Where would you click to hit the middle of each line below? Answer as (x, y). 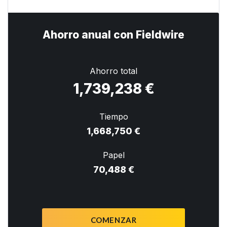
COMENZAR (113, 220)
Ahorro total (113, 71)
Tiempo (113, 116)
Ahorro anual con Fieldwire (113, 34)
